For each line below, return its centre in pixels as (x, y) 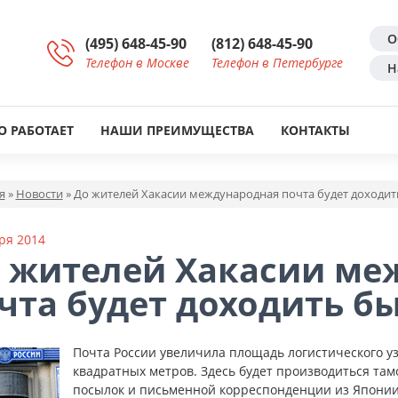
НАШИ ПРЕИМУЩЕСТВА (177, 130)
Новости (39, 194)
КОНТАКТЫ (315, 130)
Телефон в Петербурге (277, 62)
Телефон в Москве (137, 62)
